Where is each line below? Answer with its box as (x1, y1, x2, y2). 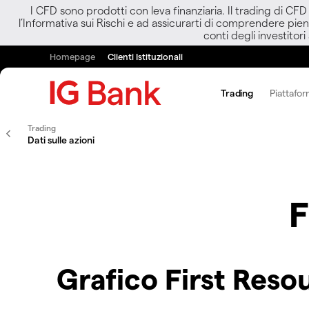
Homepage (50, 51, 95, 61)
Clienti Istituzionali (108, 51, 183, 61)
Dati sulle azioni (28, 134, 94, 146)
